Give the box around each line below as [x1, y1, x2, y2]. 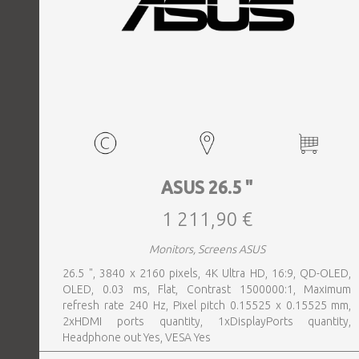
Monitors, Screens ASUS [149, 243, 265, 256]
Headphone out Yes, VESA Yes [63, 331, 212, 344]
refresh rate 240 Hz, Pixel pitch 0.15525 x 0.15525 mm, [63, 299, 352, 312]
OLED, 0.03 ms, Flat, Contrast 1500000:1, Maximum [63, 283, 352, 296]
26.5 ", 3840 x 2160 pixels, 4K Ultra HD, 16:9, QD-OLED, [63, 267, 352, 280]
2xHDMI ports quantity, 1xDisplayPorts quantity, [63, 315, 352, 328]
